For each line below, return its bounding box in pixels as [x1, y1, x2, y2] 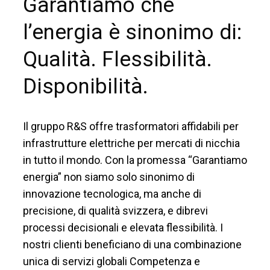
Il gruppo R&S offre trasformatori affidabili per [23, 120, 239, 133]
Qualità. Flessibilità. [23, 47, 212, 72]
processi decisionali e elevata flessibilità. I [23, 221, 223, 234]
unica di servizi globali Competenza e [23, 255, 200, 268]
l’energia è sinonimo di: [23, 20, 242, 45]
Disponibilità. [23, 74, 148, 99]
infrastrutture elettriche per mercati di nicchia [23, 137, 240, 149]
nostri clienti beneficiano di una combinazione [23, 238, 242, 251]
